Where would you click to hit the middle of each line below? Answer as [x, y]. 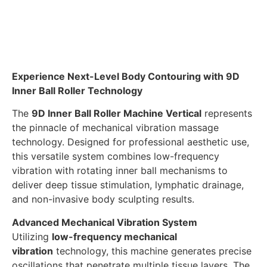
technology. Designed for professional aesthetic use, [131, 142]
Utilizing [32, 236]
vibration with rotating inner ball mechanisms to [120, 171]
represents [227, 114]
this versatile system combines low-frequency [116, 156]
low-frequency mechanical [114, 236]
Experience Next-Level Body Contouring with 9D [126, 76]
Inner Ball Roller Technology [77, 90]
